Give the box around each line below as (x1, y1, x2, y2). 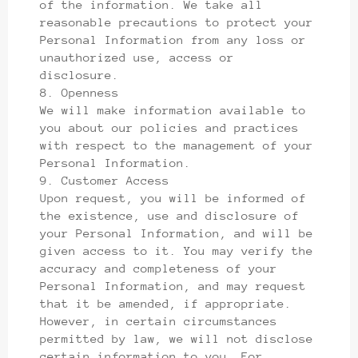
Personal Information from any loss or (40, 32, 306, 46)
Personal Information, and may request (40, 278, 306, 292)
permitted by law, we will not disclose (40, 331, 313, 345)
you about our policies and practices (40, 120, 299, 134)
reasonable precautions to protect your (40, 14, 313, 29)
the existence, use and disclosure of (40, 208, 299, 222)
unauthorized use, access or (40, 50, 234, 64)
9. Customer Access (40, 173, 169, 187)
